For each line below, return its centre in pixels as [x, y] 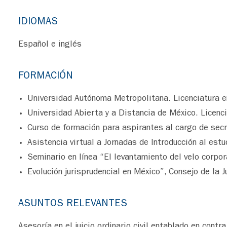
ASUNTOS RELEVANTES [73, 204]
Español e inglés [50, 45]
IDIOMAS [38, 22]
